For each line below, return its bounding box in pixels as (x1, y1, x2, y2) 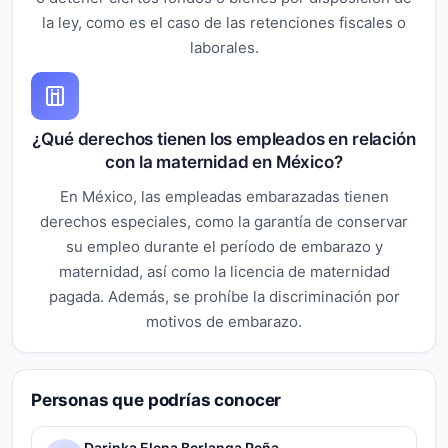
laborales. (189, 37, 259, 57)
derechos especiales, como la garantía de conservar (40, 211, 408, 231)
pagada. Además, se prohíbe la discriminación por (48, 286, 400, 306)
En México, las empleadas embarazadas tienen (59, 186, 389, 206)
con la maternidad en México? (105, 151, 343, 172)
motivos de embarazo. (146, 311, 302, 331)
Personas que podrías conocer (31, 389, 282, 410)
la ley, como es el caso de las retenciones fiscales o (42, 12, 406, 32)
